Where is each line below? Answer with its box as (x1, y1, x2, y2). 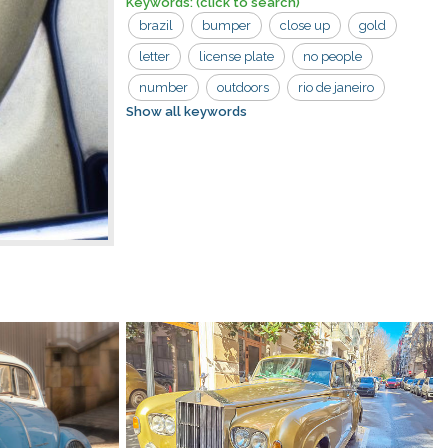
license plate (198, 49, 274, 64)
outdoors (216, 80, 269, 95)
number (138, 80, 188, 95)
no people (302, 49, 362, 64)
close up (279, 18, 330, 33)
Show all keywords (125, 104, 247, 119)
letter (138, 49, 170, 64)
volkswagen (186, 111, 259, 126)
